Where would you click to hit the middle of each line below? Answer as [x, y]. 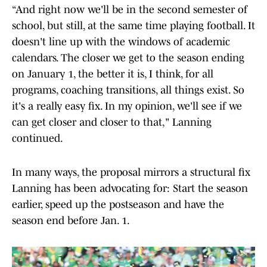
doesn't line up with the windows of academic [121, 42]
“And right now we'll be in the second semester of [130, 10]
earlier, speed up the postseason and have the [118, 205]
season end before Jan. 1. [71, 221]
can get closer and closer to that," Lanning [112, 122]
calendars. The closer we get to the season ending [128, 58]
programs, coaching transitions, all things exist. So [128, 90]
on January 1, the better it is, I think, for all [113, 74]
